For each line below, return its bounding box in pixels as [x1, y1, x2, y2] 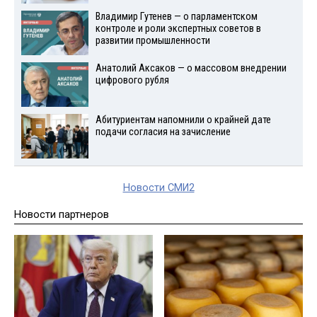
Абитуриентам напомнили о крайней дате [95, 113, 271, 126]
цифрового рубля [95, 74, 169, 87]
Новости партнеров [14, 207, 109, 221]
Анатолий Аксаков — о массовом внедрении [95, 62, 287, 75]
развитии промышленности [95, 35, 210, 47]
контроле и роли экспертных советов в [95, 23, 261, 35]
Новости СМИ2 [122, 181, 195, 194]
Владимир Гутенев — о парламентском [95, 11, 258, 23]
